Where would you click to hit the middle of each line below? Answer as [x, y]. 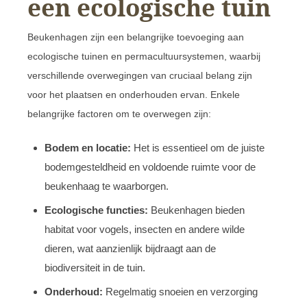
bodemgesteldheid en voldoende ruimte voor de [150, 167]
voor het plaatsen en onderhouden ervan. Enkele [134, 94]
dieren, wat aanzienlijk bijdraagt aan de [130, 248]
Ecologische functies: [96, 210]
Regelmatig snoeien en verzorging [180, 291]
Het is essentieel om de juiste [198, 147]
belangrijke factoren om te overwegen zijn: [119, 113]
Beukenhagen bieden [196, 210]
